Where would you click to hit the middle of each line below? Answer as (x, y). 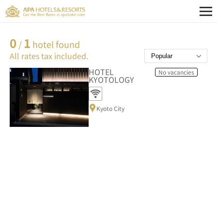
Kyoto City (111, 108)
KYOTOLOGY (112, 79)
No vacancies (176, 72)
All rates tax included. (49, 56)
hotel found (55, 44)
